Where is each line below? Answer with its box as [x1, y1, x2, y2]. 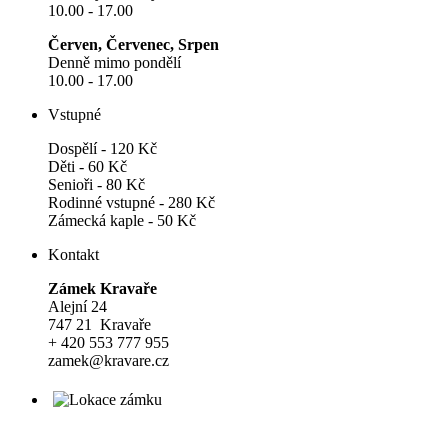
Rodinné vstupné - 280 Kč [48, 194, 215, 212]
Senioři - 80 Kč [48, 176, 145, 194]
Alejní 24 [48, 298, 107, 316]
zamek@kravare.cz [48, 352, 169, 370]
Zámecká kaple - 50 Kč [48, 212, 196, 230]
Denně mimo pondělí [48, 54, 181, 72]
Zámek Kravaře [48, 280, 157, 298]
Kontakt [48, 246, 99, 264]
